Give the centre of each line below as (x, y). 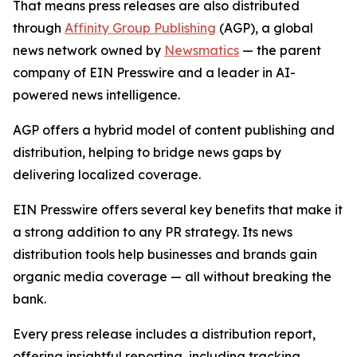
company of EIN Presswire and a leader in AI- (154, 73)
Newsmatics (202, 51)
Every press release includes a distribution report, (164, 334)
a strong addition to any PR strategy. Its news (153, 232)
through (39, 28)
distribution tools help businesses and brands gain (165, 255)
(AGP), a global (265, 28)
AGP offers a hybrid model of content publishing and (174, 130)
